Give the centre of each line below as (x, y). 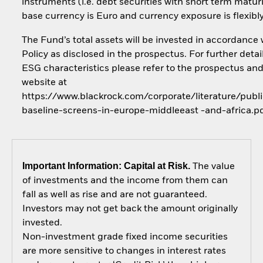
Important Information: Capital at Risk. (106, 166)
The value (212, 167)
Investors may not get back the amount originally (130, 209)
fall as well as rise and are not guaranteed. (114, 195)
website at (44, 82)
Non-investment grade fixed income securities (125, 237)
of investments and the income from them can (125, 181)
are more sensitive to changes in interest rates (124, 252)
